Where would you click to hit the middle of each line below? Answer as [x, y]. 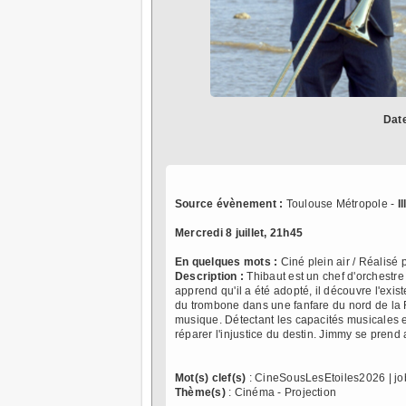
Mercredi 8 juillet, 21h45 [239, 233]
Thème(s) [200, 393]
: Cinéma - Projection [281, 393]
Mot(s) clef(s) [211, 378]
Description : [210, 277]
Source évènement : [229, 204]
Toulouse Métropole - [340, 204]
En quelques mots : [228, 262]
